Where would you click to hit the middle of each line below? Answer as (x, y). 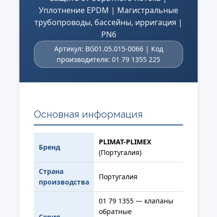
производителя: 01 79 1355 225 (108, 59)
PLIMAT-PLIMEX (125, 142)
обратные (115, 211)
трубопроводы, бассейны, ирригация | (108, 22)
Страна (51, 171)
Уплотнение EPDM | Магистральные (108, 10)
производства (64, 182)
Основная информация (88, 114)
